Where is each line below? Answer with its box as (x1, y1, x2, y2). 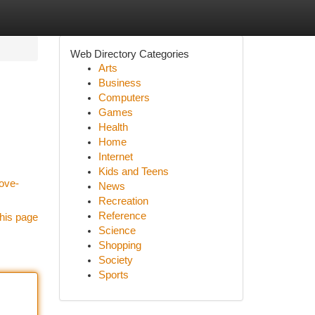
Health (98, 122, 128, 133)
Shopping (98, 240, 141, 251)
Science (98, 225, 136, 236)
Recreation (98, 195, 148, 207)
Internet (98, 151, 133, 162)
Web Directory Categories (70, 48, 189, 60)
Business (98, 77, 141, 89)
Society (98, 255, 133, 266)
